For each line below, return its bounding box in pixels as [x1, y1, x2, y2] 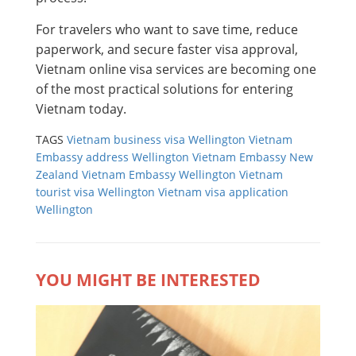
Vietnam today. [36, 100, 126, 118]
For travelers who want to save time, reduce [36, 21, 298, 39]
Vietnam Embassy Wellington [82, 167, 236, 183]
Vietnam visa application [158, 184, 288, 200]
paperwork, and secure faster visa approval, [36, 41, 298, 59]
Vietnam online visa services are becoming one [36, 60, 316, 79]
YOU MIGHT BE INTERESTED [36, 269, 261, 292]
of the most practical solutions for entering [36, 80, 293, 99]
